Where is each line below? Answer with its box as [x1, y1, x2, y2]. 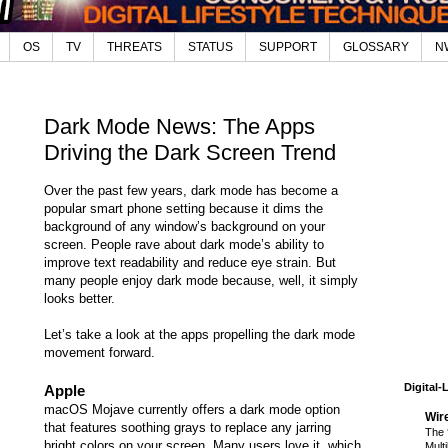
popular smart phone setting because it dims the [44, 201, 323, 217]
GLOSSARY [343, 40, 409, 55]
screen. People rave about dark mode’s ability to [44, 237, 324, 253]
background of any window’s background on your [44, 219, 325, 235]
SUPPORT [259, 40, 317, 55]
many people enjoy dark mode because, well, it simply [44, 273, 358, 289]
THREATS [107, 40, 162, 55]
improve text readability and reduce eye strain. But [44, 255, 336, 271]
